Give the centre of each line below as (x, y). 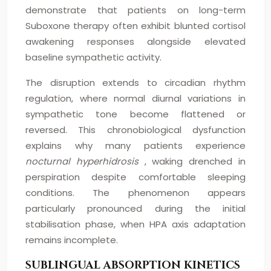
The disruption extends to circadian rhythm (135, 83)
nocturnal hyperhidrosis (85, 161)
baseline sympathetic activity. (93, 57)
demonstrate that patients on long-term (135, 10)
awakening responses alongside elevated (135, 41)
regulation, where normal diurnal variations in (135, 98)
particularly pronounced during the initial (135, 208)
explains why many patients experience (135, 145)
